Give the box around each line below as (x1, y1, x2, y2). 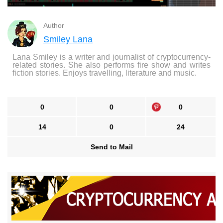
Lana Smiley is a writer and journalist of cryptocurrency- (12, 53, 211, 62)
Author (43, 21, 64, 30)
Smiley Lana (43, 34, 93, 45)
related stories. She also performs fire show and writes (12, 61, 211, 70)
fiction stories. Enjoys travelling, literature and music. (12, 69, 197, 78)
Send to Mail (90, 143, 133, 151)
